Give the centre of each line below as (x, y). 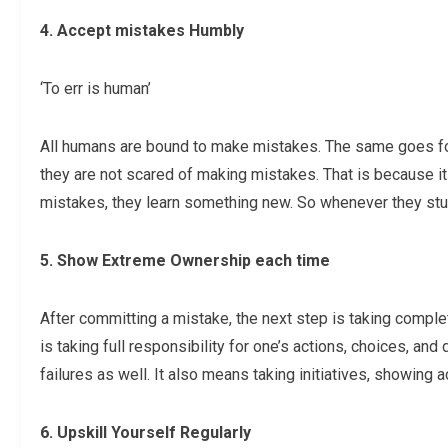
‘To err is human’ (97, 89)
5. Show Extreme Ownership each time (185, 261)
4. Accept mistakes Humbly (142, 31)
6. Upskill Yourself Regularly (145, 433)
